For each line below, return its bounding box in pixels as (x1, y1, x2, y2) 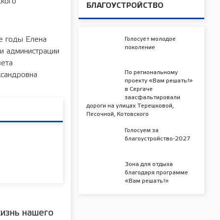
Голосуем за (125, 128, 159, 134)
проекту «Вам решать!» (125, 78, 193, 84)
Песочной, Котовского (86, 111, 149, 117)
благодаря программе (125, 170, 189, 176)
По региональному (125, 70, 178, 76)
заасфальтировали (125, 95, 181, 101)
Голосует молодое (125, 36, 176, 42)
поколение (125, 44, 156, 50)
